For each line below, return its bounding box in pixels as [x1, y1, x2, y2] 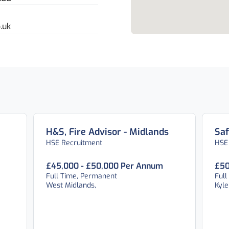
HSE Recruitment [46, 138, 103, 148]
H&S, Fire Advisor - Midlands [46, 126, 169, 138]
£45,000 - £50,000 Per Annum [46, 161, 164, 171]
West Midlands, [46, 180, 97, 190]
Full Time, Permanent [46, 171, 118, 181]
